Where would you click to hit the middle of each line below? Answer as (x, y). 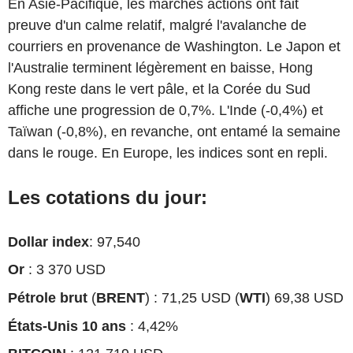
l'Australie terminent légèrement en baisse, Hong (160, 67)
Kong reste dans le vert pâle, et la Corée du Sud (159, 89)
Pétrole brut (48, 298)
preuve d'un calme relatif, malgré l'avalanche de (157, 25)
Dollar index (48, 242)
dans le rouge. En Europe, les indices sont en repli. (168, 152)
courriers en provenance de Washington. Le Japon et (174, 46)
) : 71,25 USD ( (192, 298)
